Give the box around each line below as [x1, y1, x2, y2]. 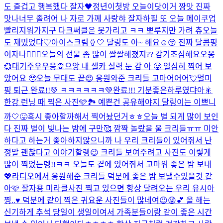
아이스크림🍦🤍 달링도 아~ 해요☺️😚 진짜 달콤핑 [51, 38, 218, 47]
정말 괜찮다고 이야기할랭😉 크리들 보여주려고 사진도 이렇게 [4, 148, 211, 157]
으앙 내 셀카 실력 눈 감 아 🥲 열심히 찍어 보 [65, 62, 212, 71]
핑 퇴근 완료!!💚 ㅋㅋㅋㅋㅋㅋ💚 [4, 86, 113, 95]
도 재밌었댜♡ [4, 38, 51, 47]
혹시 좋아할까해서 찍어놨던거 [27, 112, 128, 121]
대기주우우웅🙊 [12, 62, 65, 71]
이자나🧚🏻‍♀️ [4, 50, 41, 59]
